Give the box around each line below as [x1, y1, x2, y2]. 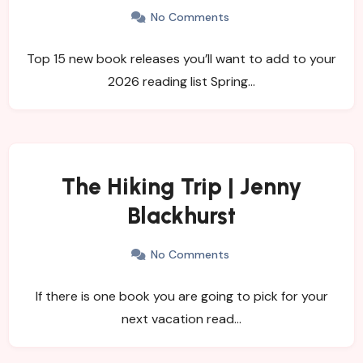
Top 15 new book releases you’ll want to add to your [27, 49, 336, 67]
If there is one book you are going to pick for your [35, 287, 328, 305]
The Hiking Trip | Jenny [61, 172, 302, 200]
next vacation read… [122, 310, 241, 327]
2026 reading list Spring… [108, 72, 255, 90]
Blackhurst [127, 201, 236, 229]
